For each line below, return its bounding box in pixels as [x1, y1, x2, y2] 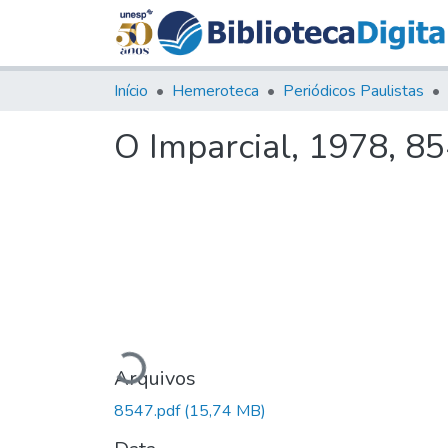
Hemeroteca [172, 79, 259, 102]
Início [114, 79, 148, 102]
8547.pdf [114, 399, 184, 422]
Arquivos [114, 364, 196, 392]
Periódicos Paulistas [283, 79, 424, 102]
